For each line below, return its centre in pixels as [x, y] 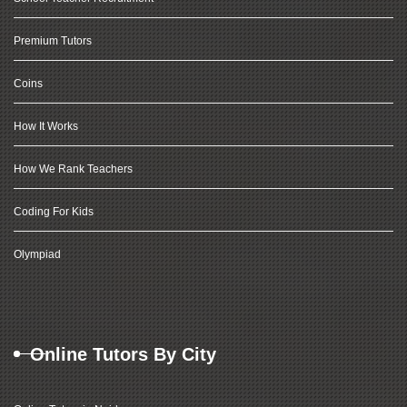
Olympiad [37, 254]
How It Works [46, 126]
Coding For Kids [54, 212]
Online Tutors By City [123, 354]
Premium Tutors [53, 41]
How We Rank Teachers [73, 169]
